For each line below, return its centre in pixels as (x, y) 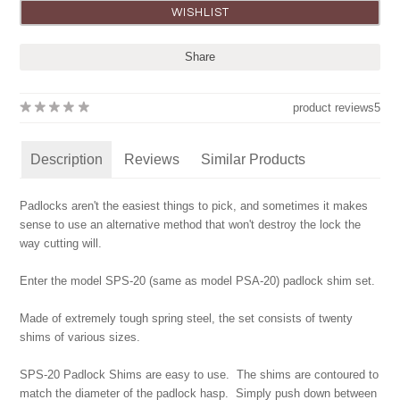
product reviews (333, 108)
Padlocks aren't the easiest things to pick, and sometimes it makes (194, 206)
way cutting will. (61, 243)
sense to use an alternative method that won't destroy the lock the (191, 225)
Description (67, 159)
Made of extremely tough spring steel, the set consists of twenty (187, 318)
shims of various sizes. (80, 337)
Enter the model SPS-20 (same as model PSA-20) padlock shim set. (198, 281)
